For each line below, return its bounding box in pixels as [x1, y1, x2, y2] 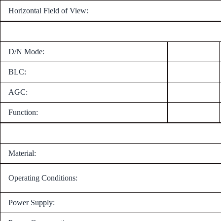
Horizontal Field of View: [8, 6, 88, 15]
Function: [8, 108, 38, 116]
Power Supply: [8, 198, 55, 207]
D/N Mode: [8, 47, 44, 56]
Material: [8, 148, 36, 157]
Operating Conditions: [8, 173, 77, 182]
